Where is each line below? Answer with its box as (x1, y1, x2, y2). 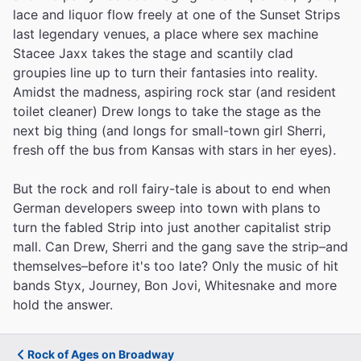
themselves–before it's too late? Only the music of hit (13, 258, 338, 274)
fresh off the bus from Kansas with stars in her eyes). (13, 142, 336, 158)
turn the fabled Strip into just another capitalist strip (13, 219, 331, 235)
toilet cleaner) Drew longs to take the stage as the (13, 103, 321, 119)
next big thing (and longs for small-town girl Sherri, (13, 122, 326, 139)
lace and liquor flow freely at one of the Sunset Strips (13, 6, 340, 23)
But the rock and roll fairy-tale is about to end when (13, 180, 330, 197)
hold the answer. (13, 297, 113, 313)
